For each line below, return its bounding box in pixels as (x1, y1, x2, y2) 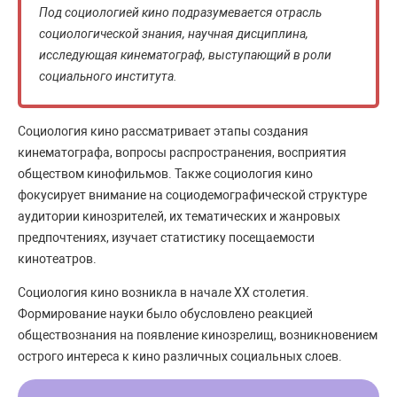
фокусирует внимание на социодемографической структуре (18, 187, 367, 202)
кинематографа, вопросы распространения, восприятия (18, 144, 346, 160)
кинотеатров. (18, 251, 97, 266)
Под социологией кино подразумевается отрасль (39, 4, 322, 19)
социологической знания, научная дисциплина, (39, 26, 308, 41)
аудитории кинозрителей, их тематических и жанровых (18, 208, 340, 223)
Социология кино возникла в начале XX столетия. (18, 284, 309, 300)
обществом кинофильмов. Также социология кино (18, 166, 313, 181)
